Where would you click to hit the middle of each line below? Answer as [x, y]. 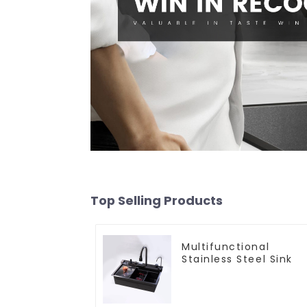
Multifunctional [226, 246]
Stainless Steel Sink [237, 259]
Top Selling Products [157, 200]
